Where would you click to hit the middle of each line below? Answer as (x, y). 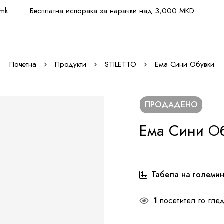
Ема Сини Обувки (185, 64)
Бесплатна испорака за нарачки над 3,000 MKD (112, 11)
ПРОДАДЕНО (171, 105)
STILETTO (121, 64)
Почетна (23, 64)
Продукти (71, 64)
